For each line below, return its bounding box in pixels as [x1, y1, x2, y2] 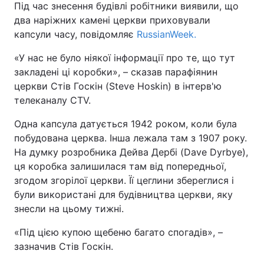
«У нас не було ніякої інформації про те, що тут [14, 52, 235, 64]
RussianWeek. [137, 28, 196, 40]
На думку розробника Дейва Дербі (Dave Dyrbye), [14, 146, 248, 158]
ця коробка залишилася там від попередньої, [14, 160, 226, 172]
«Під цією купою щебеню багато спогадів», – [14, 226, 223, 238]
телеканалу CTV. [14, 94, 91, 106]
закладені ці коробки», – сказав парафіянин [14, 66, 217, 78]
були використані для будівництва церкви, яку [14, 189, 233, 200]
